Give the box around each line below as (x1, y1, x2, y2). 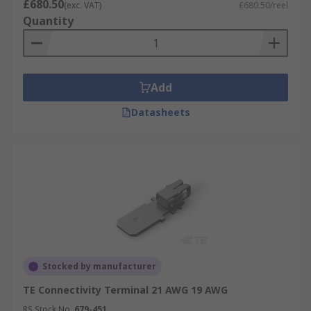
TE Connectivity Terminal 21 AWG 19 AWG (23, 283, 228, 296)
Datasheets (131, 106, 190, 119)
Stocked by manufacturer (42, 260, 156, 272)
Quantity (23, 13, 74, 28)
